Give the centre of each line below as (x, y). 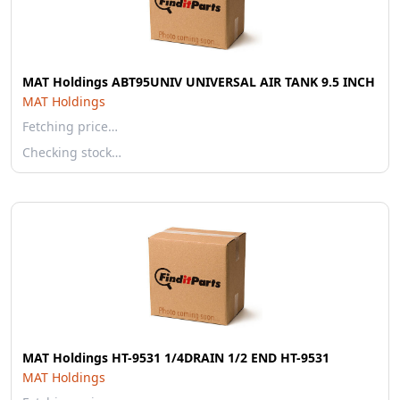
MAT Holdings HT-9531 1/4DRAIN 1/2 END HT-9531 (176, 358)
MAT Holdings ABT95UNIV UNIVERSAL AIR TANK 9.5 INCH (199, 82)
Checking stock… (72, 152)
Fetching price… (70, 126)
